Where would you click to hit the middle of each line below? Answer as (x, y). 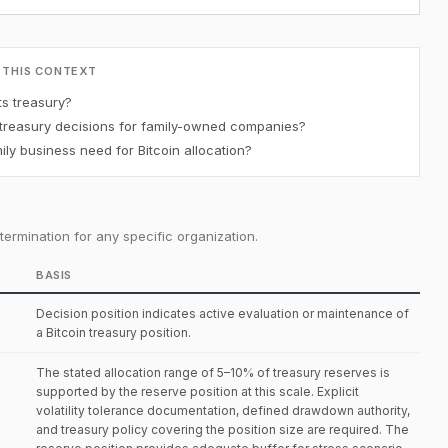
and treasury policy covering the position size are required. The (222, 429)
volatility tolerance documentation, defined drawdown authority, (223, 410)
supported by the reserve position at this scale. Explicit (197, 391)
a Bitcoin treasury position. (113, 332)
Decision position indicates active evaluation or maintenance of (222, 313)
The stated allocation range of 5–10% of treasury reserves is (213, 372)
